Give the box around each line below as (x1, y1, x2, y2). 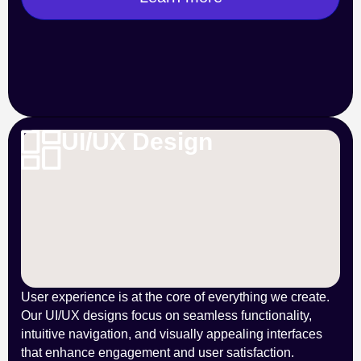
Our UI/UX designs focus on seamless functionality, (21, 309, 312, 322)
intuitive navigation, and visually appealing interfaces (21, 327, 322, 341)
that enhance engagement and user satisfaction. (21, 346, 294, 359)
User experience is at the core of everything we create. (21, 290, 330, 304)
